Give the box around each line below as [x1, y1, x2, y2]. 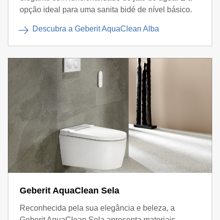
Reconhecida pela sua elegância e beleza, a [20, 204, 175, 212]
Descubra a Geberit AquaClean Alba [32, 25, 159, 33]
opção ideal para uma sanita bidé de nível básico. [20, 5, 192, 14]
